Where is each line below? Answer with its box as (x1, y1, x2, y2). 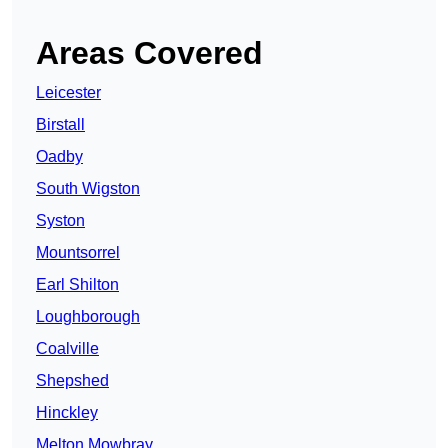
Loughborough (36, 308, 140, 326)
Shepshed (36, 372, 109, 390)
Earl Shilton (36, 276, 119, 294)
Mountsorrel (36, 244, 120, 262)
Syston (36, 212, 85, 230)
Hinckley (36, 404, 98, 422)
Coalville (36, 340, 99, 358)
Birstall (36, 116, 85, 134)
